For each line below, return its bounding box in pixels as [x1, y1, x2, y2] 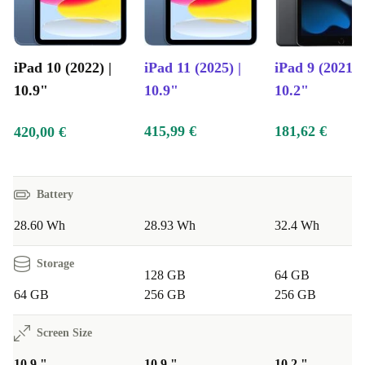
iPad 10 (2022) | [14, 59, 112, 77]
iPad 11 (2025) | [144, 59, 241, 77]
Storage [37, 257, 74, 270]
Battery [37, 188, 73, 201]
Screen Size [37, 327, 92, 340]
